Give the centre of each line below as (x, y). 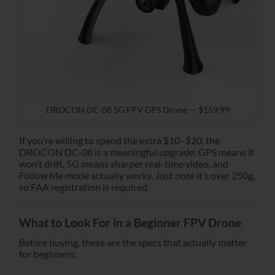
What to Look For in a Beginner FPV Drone (130, 223)
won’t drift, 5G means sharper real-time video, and (124, 164)
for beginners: (48, 254)
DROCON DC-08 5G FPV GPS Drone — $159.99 (137, 110)
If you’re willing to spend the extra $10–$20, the (119, 141)
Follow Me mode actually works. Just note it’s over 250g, (137, 176)
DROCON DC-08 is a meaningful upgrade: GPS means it (137, 152)
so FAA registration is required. (84, 187)
